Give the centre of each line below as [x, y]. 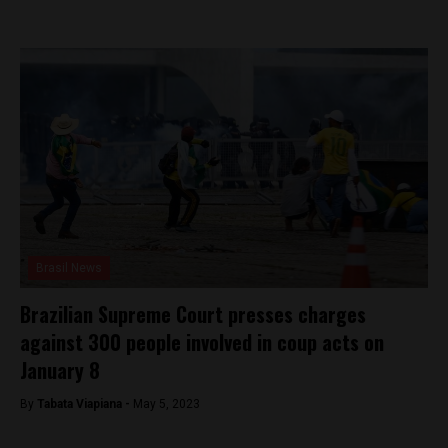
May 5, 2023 [166, 404]
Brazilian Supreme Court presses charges [193, 314]
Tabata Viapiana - [85, 404]
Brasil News [69, 268]
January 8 [60, 370]
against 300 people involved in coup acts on [202, 342]
